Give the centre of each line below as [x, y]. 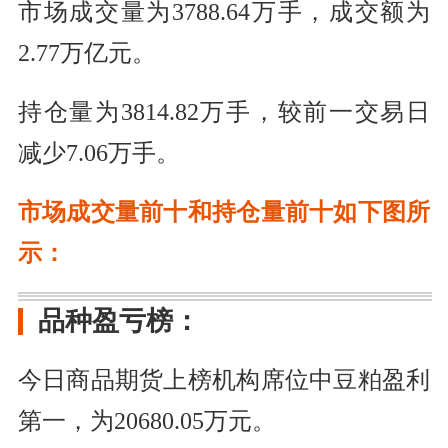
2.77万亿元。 [86, 53]
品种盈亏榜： [118, 320]
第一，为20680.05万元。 [146, 420]
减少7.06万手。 [98, 153]
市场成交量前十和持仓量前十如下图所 [224, 212]
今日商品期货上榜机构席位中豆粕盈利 [224, 379]
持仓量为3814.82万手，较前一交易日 [224, 112]
